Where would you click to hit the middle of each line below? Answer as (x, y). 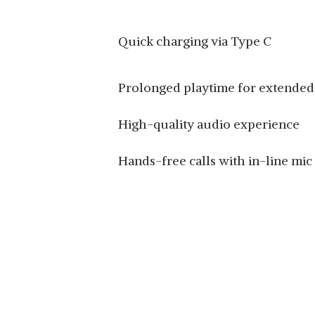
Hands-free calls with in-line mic (215, 161)
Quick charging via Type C (195, 41)
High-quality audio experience (209, 124)
